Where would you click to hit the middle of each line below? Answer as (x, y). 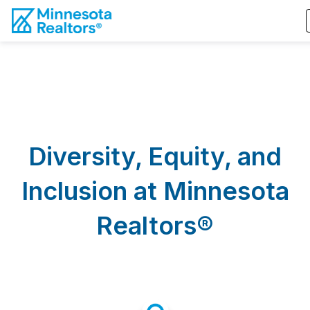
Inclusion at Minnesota (155, 191)
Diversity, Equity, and (155, 156)
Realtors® (155, 226)
